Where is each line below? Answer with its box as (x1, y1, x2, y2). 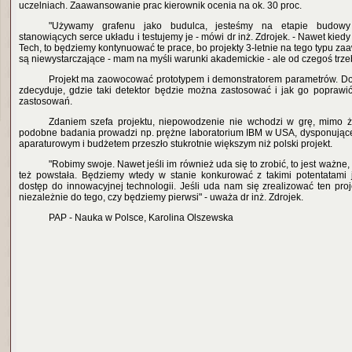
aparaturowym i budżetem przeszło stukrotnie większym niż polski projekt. (19, 138, 332, 149)
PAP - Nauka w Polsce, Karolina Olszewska (48, 212, 233, 223)
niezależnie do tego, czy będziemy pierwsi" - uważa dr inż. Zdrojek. (19, 192, 303, 203)
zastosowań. (19, 96, 72, 107)
